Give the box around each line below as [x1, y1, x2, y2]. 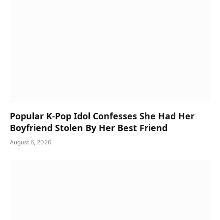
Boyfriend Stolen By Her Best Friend [10, 122, 167, 134]
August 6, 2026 [10, 138, 51, 146]
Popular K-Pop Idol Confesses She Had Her [10, 110, 194, 122]
